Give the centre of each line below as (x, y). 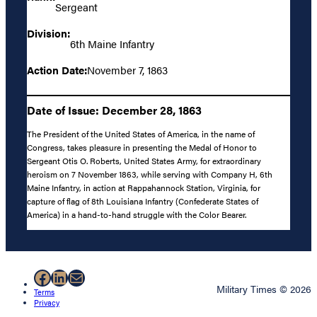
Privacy (47, 302)
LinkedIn (83, 277)
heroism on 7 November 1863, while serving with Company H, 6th (150, 174)
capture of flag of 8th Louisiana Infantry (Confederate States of (143, 201)
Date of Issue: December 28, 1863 (114, 110)
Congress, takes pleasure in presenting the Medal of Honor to (142, 147)
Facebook (70, 277)
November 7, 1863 (127, 70)
